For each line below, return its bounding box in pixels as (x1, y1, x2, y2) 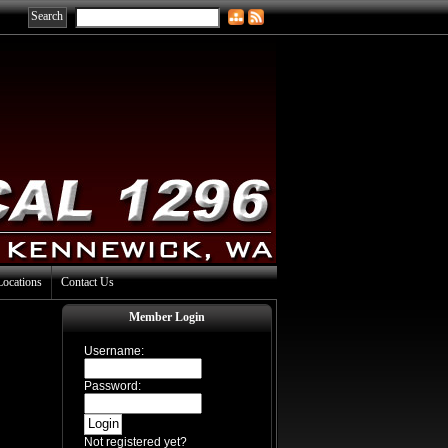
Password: (84, 379, 141, 393)
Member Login (129, 310, 205, 324)
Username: (84, 344, 144, 358)
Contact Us (61, 275, 114, 289)
